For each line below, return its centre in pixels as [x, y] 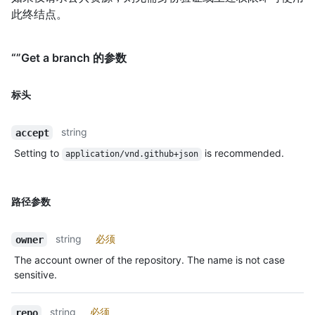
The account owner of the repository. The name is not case [149, 260]
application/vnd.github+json [131, 154]
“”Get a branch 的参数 [69, 58]
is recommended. [243, 153]
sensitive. [36, 275]
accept [32, 133]
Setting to [38, 153]
